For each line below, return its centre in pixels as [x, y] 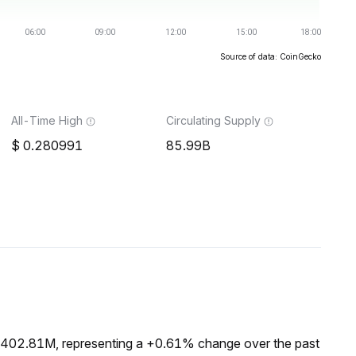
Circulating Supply [213, 120]
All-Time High [47, 120]
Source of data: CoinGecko [271, 56]
